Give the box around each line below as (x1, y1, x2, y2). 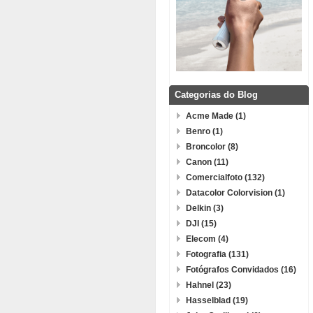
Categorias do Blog (175, 89, 258, 100)
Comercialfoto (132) (186, 173, 265, 182)
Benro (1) (186, 126, 223, 136)
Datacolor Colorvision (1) (186, 188, 285, 198)
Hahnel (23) (186, 280, 231, 290)
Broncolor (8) (186, 142, 238, 152)
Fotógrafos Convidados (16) (186, 265, 296, 275)
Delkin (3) (186, 203, 224, 213)
